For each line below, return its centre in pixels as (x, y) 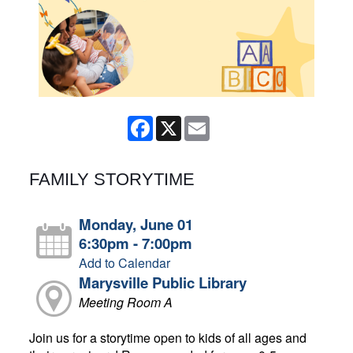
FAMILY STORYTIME (112, 179)
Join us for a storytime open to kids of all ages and (168, 337)
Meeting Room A (125, 302)
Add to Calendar (124, 262)
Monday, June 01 (136, 224)
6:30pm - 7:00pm (135, 243)
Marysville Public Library (162, 282)
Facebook (180, 121)
